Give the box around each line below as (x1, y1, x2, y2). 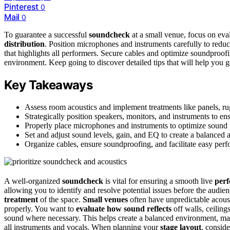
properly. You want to (4, 204, 76, 214)
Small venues (83, 195, 128, 204)
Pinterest (4, 2, 39, 12)
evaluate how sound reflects (76, 204, 171, 214)
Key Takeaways (4, 78, 93, 93)
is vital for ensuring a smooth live (103, 177, 215, 186)
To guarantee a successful (4, 30, 89, 40)
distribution (4, 40, 45, 49)
